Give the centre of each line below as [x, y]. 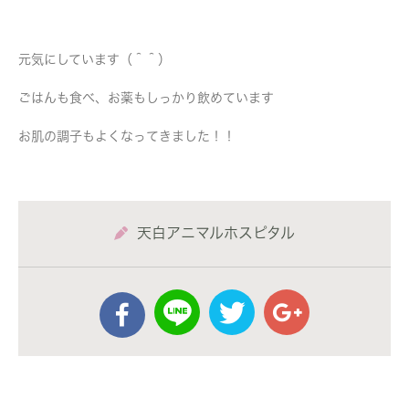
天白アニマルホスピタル [216, 233]
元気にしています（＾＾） [94, 59]
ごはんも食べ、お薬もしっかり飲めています [146, 98]
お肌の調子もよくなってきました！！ [127, 136]
